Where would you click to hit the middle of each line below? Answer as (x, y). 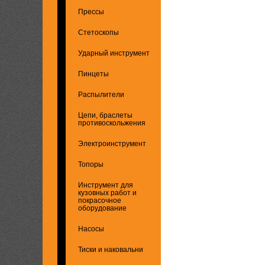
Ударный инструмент (114, 53)
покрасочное (100, 200)
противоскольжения (112, 123)
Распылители (101, 94)
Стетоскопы (98, 32)
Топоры (91, 164)
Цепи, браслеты (105, 115)
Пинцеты (93, 74)
